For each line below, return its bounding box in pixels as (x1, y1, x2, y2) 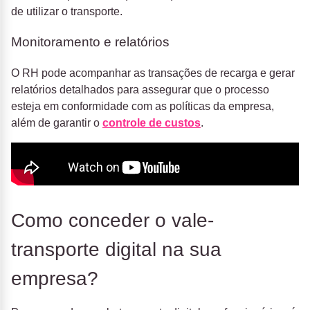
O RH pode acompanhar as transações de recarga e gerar (11, 67, 295, 80)
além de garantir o (11, 117, 102, 129)
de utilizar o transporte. (11, 5, 122, 17)
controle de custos (102, 117, 201, 129)
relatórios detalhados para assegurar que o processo (11, 84, 269, 96)
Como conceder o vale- (11, 210, 214, 232)
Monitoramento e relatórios (11, 35, 170, 50)
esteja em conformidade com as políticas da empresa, (11, 100, 274, 113)
